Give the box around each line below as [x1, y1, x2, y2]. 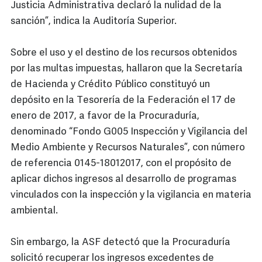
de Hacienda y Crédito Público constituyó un [11, 80, 210, 90]
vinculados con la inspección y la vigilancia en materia [11, 190, 251, 201]
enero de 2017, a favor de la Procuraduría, [11, 111, 199, 122]
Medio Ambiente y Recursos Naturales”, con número [11, 143, 245, 153]
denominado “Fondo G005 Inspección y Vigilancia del [11, 127, 247, 137]
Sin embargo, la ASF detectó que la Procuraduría [11, 237, 230, 248]
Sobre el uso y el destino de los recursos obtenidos [11, 48, 237, 58]
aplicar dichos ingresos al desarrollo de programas [11, 174, 236, 185]
